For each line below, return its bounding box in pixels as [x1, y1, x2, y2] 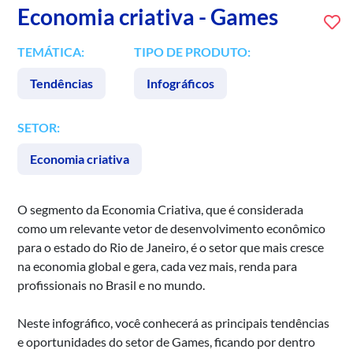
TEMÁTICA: [17, 43, 85, 59]
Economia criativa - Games [17, 2, 279, 30]
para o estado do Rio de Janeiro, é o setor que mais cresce [17, 239, 325, 255]
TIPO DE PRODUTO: [134, 43, 251, 59]
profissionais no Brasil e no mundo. [17, 277, 206, 292]
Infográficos [147, 75, 215, 91]
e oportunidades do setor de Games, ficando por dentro [17, 333, 316, 349]
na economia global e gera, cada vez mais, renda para [17, 258, 298, 273]
